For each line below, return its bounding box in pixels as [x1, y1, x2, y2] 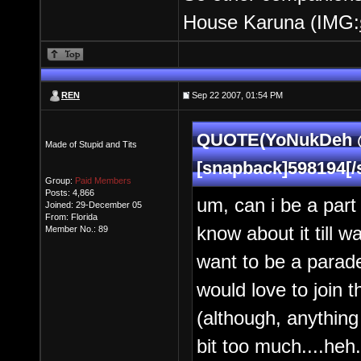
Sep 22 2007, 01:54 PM [189, 90, 283, 100]
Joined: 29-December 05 [45, 200, 142, 210]
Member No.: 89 [45, 224, 108, 234]
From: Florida [45, 212, 98, 222]
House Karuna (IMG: [183, 11, 359, 33]
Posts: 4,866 [45, 188, 94, 197]
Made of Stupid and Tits [45, 139, 137, 149]
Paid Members [75, 176, 131, 185]
